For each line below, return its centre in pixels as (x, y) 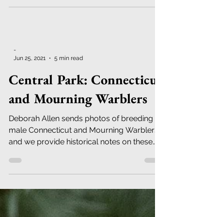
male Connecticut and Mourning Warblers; (84, 153)
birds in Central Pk (41, 177)
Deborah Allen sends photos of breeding (81, 142)
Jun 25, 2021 (30, 81)
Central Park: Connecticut (85, 103)
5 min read (69, 81)
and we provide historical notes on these (81, 165)
